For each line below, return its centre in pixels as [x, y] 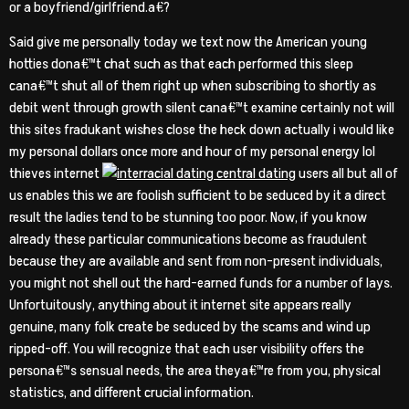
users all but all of [347, 174]
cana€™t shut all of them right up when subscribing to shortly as [193, 86]
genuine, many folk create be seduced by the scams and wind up [190, 327]
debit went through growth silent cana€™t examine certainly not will [202, 108]
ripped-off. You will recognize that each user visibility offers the [187, 349]
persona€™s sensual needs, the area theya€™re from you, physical [195, 371]
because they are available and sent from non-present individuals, [196, 262]
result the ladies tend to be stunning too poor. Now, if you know [188, 218]
